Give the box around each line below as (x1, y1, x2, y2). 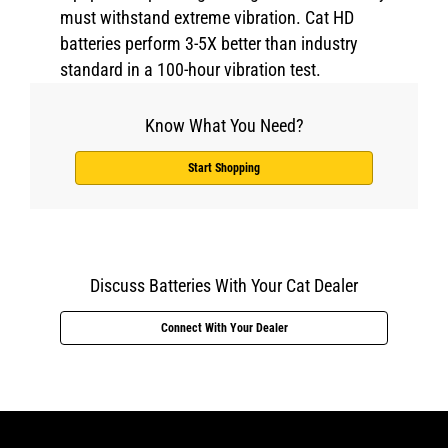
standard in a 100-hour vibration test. (60, 59, 321, 80)
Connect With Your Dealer (160, 321, 288, 335)
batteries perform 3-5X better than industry (60, 33, 358, 54)
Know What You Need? (144, 115, 304, 136)
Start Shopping (188, 161, 260, 175)
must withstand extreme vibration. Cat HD (60, 7, 354, 28)
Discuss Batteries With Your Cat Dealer (90, 275, 358, 296)
